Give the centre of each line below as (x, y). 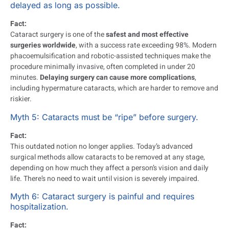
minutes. (25, 78)
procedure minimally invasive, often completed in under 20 (103, 67)
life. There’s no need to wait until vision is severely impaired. (105, 178)
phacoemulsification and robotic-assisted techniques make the (110, 56)
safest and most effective (147, 35)
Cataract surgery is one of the (58, 35)
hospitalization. (39, 207)
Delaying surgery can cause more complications (117, 78)
